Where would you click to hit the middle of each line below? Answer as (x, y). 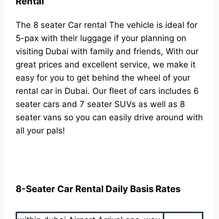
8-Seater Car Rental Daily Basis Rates (98, 189)
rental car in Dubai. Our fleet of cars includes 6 (107, 91)
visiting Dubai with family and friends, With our (107, 51)
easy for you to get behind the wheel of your (103, 77)
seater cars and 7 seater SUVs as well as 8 (100, 104)
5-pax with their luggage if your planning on (101, 38)
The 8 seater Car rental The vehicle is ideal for (107, 25)
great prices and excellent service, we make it (106, 64)
